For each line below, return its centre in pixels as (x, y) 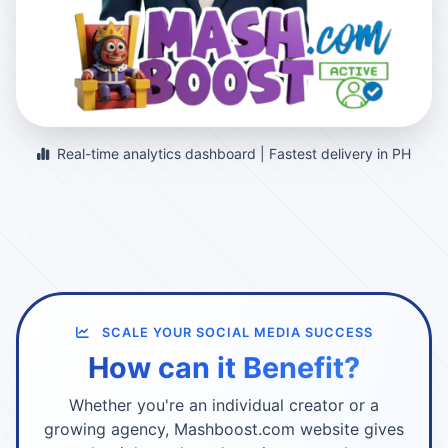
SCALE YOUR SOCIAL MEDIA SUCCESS (235, 332)
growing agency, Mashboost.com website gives (224, 428)
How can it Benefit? (224, 367)
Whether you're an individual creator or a (224, 404)
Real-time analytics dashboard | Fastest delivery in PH (232, 153)
